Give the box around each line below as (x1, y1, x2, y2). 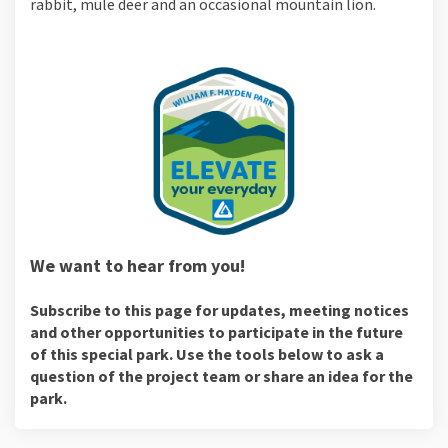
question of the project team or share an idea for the (30, 365, 413, 386)
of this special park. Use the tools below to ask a (30, 343, 384, 364)
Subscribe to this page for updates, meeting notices (30, 299, 409, 320)
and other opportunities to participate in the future (30, 321, 403, 342)
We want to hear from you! (30, 253, 245, 277)
